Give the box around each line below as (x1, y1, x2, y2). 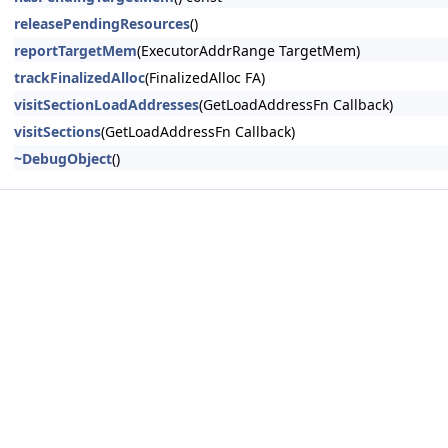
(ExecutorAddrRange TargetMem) (137, 41, 360, 60)
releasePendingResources (14, 14, 190, 33)
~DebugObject (14, 149, 112, 168)
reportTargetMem (14, 41, 137, 60)
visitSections (14, 122, 101, 141)
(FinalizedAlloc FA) (145, 68, 265, 87)
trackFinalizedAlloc (14, 68, 145, 87)
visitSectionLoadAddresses (14, 95, 199, 114)
